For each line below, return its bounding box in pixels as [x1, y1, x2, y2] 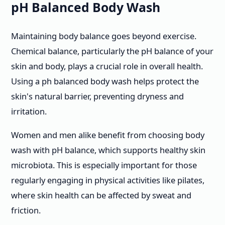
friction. [11, 204, 41, 216]
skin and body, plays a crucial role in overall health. [11, 60, 203, 72]
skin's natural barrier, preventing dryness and [11, 90, 184, 102]
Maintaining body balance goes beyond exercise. [11, 30, 196, 42]
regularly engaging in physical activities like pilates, [11, 174, 204, 186]
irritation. [11, 105, 47, 118]
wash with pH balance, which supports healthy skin [11, 144, 205, 156]
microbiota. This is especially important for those [11, 159, 197, 171]
